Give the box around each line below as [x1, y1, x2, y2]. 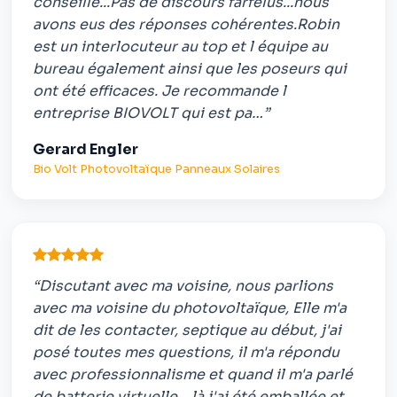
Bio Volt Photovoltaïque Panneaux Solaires [33, 162, 280, 177]
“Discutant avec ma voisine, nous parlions [33, 276, 333, 295]
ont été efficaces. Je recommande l [33, 82, 286, 101]
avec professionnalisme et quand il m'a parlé [33, 364, 353, 384]
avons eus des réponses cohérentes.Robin [33, 15, 339, 35]
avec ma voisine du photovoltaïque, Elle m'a [33, 298, 346, 317]
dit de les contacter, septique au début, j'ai [33, 320, 341, 339]
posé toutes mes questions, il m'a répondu [33, 342, 339, 362]
